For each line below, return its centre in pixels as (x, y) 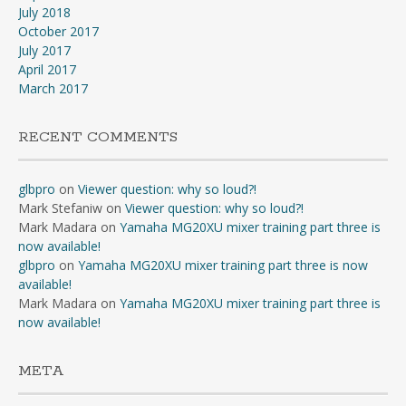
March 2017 (53, 88)
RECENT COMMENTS (98, 137)
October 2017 (58, 31)
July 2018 (44, 12)
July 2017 (44, 50)
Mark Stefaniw (60, 208)
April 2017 (47, 69)
